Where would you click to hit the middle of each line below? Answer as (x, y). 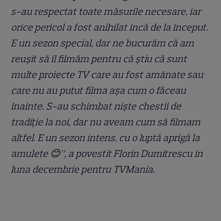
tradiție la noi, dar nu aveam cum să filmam (106, 122)
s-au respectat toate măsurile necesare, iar (106, 11)
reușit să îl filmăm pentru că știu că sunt (99, 58)
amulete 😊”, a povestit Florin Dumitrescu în (107, 153)
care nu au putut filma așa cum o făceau (99, 90)
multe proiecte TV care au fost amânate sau (107, 74)
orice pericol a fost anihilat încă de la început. (110, 27)
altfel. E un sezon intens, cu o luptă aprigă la (106, 137)
